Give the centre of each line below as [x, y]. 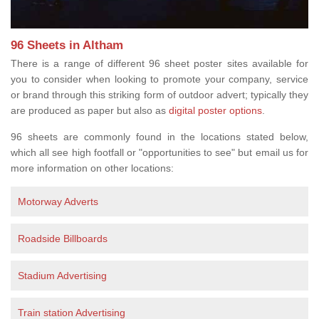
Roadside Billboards [63, 238]
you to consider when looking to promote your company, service [159, 79]
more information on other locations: [94, 168]
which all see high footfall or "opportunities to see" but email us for [159, 152]
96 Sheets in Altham [67, 45]
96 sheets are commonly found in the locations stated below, [159, 136]
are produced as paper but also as [90, 110]
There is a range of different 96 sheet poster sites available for [159, 63]
